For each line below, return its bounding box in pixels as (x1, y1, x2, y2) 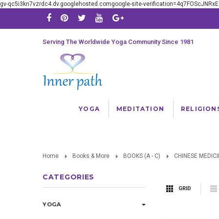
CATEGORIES (43, 173, 94, 181)
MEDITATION (116, 105, 164, 112)
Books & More (72, 153, 109, 159)
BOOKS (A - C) (123, 153, 160, 159)
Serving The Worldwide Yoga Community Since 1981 (43, 38, 194, 45)
